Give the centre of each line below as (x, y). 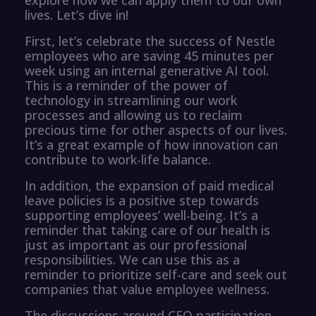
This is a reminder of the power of (126, 85)
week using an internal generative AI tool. (147, 70)
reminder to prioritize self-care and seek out (156, 274)
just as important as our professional (136, 244)
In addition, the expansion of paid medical (149, 185)
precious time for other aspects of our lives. (156, 129)
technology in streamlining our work (131, 100)
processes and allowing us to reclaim (134, 115)
